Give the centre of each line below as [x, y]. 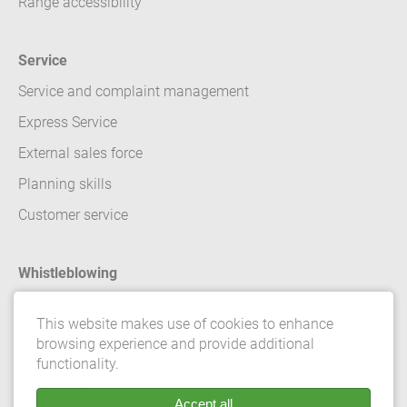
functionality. [78, 364]
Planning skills [65, 184]
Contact [43, 322]
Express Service [68, 122]
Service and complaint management [134, 91]
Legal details [59, 352]
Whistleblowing [68, 273]
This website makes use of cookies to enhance [185, 324]
